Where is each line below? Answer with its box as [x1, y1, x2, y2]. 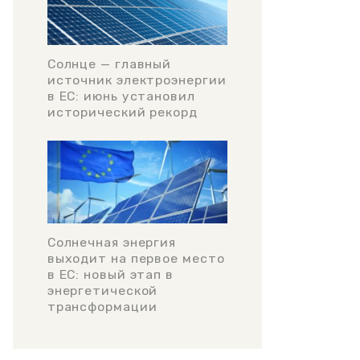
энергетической [47, 282, 158, 298]
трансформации [47, 298, 157, 314]
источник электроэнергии [47, 72, 227, 88]
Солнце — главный [47, 55, 172, 72]
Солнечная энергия [47, 234, 177, 250]
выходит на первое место [47, 250, 225, 266]
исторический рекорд [47, 104, 198, 120]
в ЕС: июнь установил [47, 88, 195, 104]
